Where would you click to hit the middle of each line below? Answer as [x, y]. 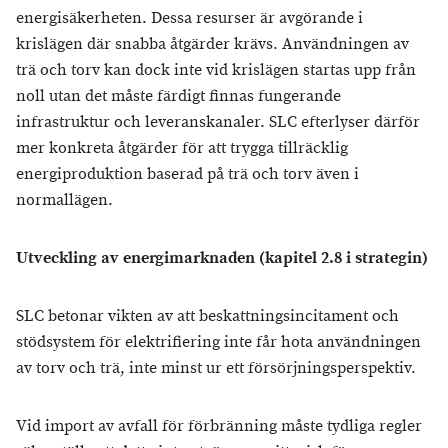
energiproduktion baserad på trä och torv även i [187, 174]
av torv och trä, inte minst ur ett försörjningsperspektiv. [216, 368]
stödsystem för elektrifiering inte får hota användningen [218, 342]
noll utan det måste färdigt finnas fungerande [178, 96]
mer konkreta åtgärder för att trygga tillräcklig [182, 148]
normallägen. [64, 200]
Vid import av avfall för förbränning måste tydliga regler [219, 426]
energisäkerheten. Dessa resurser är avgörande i [189, 18]
